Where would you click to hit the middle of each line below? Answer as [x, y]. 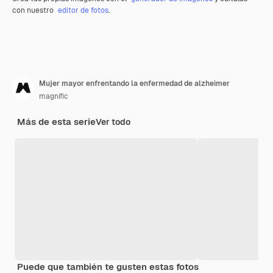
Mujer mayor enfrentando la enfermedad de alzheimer [134, 83]
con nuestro [34, 10]
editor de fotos [83, 10]
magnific [54, 96]
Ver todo [113, 122]
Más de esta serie [56, 121]
